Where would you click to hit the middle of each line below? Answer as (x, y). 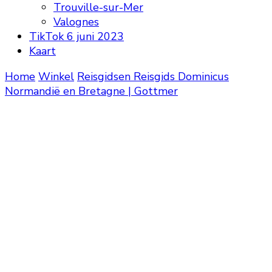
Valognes (76, 22)
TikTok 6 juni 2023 (76, 36)
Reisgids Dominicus (181, 76)
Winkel (56, 76)
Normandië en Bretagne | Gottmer (91, 91)
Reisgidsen (105, 76)
